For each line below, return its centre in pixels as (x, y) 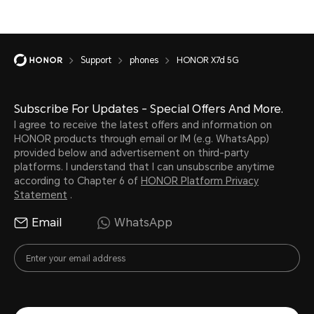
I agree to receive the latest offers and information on (143, 124)
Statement (41, 194)
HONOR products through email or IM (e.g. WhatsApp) (142, 138)
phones (144, 60)
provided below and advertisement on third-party (131, 152)
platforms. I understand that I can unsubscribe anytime (144, 166)
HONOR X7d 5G (207, 60)
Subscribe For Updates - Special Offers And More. (149, 109)
